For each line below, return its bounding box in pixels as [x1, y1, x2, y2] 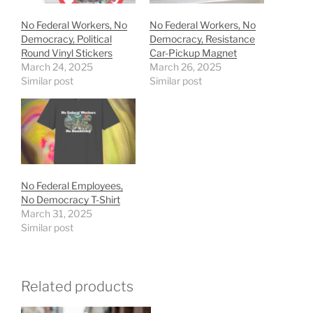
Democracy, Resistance [150, 32, 255, 45]
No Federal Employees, [21, 179, 123, 191]
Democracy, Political [21, 32, 112, 45]
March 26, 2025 [150, 60, 221, 73]
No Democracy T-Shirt [21, 193, 120, 205]
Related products [21, 277, 133, 295]
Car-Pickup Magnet [150, 46, 237, 59]
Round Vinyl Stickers [21, 46, 112, 59]
